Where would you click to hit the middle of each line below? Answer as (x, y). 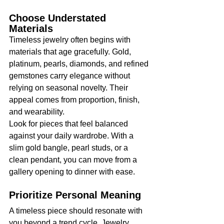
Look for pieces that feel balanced (69, 123)
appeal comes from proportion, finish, (75, 99)
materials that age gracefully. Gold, (71, 51)
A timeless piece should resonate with (77, 210)
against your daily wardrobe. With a (72, 135)
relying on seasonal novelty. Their (69, 87)
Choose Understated (59, 18)
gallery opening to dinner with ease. (72, 171)
